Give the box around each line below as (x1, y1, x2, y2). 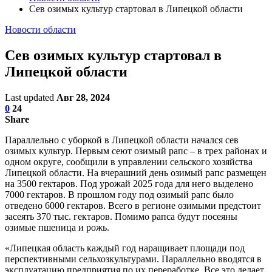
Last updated (5, 92, 56, 103)
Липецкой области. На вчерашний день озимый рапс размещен (5, 167, 267, 178)
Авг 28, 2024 (56, 92, 110, 103)
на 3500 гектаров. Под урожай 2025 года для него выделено (5, 178, 253, 189)
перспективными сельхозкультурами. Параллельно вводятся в (5, 253, 262, 264)
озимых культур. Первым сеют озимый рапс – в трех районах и (5, 145, 267, 156)
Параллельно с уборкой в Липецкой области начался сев (5, 134, 239, 145)
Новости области (5, 24, 76, 35)
